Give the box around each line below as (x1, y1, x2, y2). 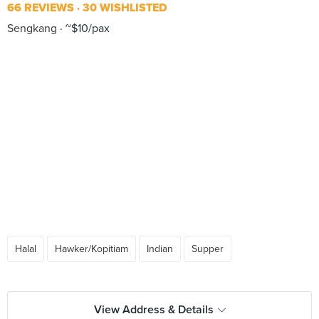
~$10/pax (63, 21, 110, 36)
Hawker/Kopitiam (55, 243, 128, 255)
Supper (192, 243, 224, 255)
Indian (147, 243, 173, 255)
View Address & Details (93, 303, 214, 317)
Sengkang (7, 21, 57, 36)
